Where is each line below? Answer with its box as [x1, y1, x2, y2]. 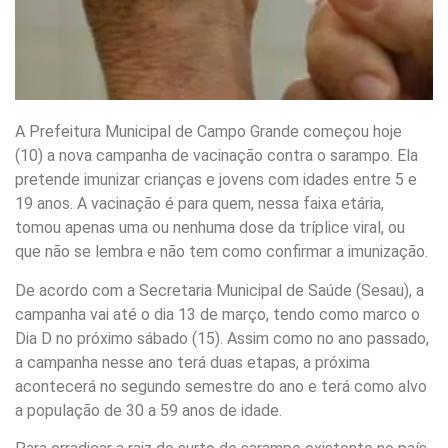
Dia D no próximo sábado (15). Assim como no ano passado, [15, 328, 429, 348]
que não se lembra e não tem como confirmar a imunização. [15, 242, 428, 262]
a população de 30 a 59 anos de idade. [15, 400, 282, 420]
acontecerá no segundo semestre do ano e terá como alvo [15, 376, 427, 396]
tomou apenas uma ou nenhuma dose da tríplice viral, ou [15, 218, 405, 238]
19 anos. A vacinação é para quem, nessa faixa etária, [15, 194, 384, 214]
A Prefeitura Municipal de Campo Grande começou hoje [15, 122, 402, 142]
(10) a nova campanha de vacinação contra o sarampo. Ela [15, 146, 418, 166]
